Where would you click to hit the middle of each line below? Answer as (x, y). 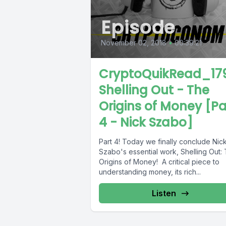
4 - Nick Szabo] (146, 123)
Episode (138, 28)
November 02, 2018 (134, 43)
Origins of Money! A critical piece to (159, 162)
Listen (164, 193)
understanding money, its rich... (150, 172)
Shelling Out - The (154, 90)
